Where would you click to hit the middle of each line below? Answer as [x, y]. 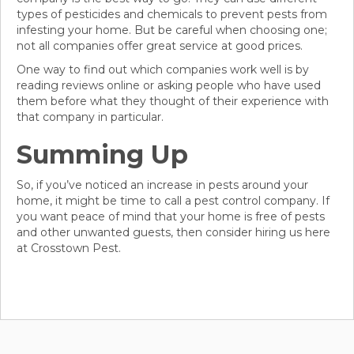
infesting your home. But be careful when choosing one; [172, 30]
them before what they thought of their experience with [173, 102]
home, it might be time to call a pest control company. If [173, 201]
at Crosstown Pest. [69, 249]
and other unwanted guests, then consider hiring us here [173, 233]
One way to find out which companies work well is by [163, 70]
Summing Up [102, 155]
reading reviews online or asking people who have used [169, 86]
